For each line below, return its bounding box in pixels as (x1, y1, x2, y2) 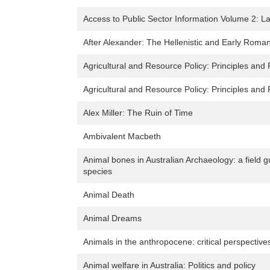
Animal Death (83, 190, 134, 200)
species (83, 166, 112, 177)
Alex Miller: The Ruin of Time (83, 108, 193, 118)
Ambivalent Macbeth (83, 131, 161, 142)
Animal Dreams (83, 213, 142, 224)
